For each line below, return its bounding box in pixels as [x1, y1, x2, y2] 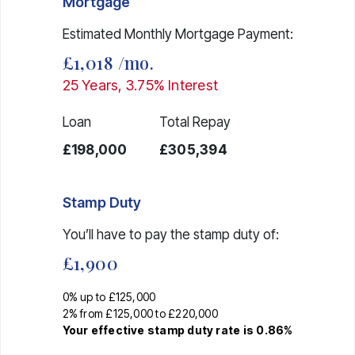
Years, [78, 76, 126, 94]
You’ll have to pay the [62, 226, 193, 242]
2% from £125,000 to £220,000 [62, 306, 218, 320]
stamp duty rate [147, 323, 241, 337]
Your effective [62, 323, 147, 337]
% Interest [153, 76, 219, 94]
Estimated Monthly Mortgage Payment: [62, 25, 293, 42]
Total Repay [158, 113, 231, 130]
